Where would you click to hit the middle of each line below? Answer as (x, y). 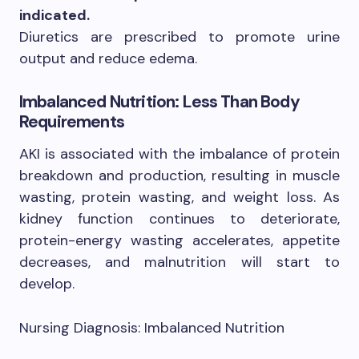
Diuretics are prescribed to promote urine (179, 36)
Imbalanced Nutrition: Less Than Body (159, 101)
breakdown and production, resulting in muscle (179, 175)
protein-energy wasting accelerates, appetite (179, 240)
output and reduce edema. (108, 58)
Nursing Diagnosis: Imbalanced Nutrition (152, 327)
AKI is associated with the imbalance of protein (179, 153)
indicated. (54, 15)
